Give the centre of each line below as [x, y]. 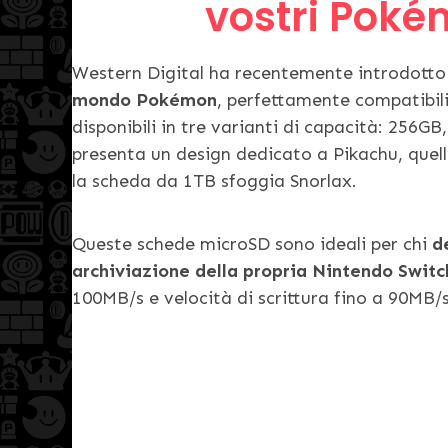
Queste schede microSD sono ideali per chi [252, 243]
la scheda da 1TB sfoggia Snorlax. [214, 180]
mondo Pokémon [144, 99]
